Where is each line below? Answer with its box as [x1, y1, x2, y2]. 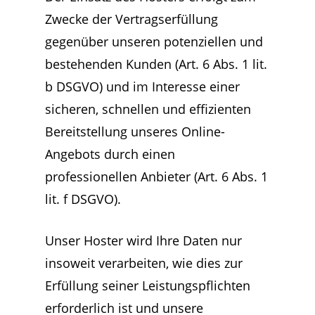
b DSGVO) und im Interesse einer [45, 78, 240, 95]
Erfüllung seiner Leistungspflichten [45, 277, 250, 294]
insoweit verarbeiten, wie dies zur [45, 255, 243, 271]
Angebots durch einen [45, 146, 175, 162]
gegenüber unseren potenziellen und [45, 33, 263, 50]
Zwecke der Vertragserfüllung [45, 11, 218, 27]
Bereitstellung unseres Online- [45, 123, 225, 140]
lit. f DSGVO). [45, 191, 121, 207]
